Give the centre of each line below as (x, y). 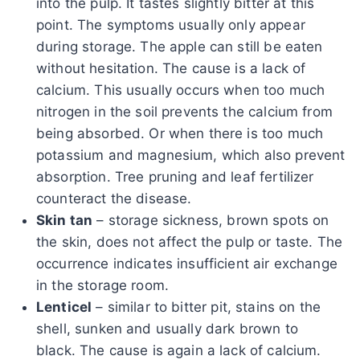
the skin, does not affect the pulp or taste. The (190, 241)
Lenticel (64, 307)
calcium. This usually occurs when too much (181, 90)
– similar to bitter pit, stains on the (207, 307)
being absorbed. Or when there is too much (180, 133)
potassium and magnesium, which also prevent (191, 155)
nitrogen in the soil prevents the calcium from (184, 111)
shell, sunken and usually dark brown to (167, 328)
